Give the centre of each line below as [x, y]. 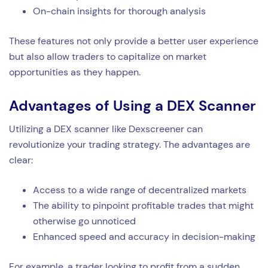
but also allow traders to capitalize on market [108, 56]
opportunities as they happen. [75, 72]
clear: [21, 160]
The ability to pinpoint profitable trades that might [143, 205]
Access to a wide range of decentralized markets [140, 190]
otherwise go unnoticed [84, 221]
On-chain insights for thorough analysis [119, 11]
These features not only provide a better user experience [134, 41]
